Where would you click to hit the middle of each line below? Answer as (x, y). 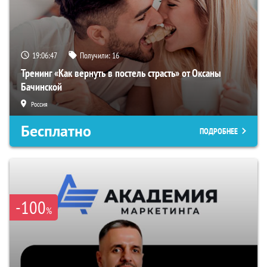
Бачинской (41, 87)
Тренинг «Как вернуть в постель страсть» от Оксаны (121, 73)
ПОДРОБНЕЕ (219, 131)
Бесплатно (56, 131)
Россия (39, 104)
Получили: (96, 56)
